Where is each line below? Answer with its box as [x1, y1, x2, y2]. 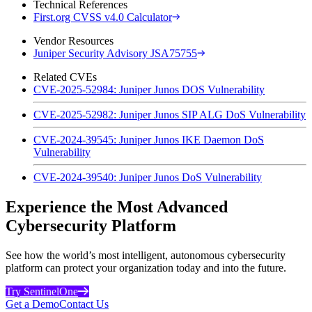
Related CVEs [33, 70, 97, 83]
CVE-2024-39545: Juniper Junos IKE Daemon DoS [33, 133, 264, 146]
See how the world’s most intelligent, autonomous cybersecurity [6, 249, 286, 261]
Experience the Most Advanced [6, 197, 228, 216]
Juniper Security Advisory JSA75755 [33, 47, 197, 59]
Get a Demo [6, 297, 59, 310]
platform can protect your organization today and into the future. [6, 261, 286, 274]
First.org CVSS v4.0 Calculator [33, 10, 172, 23]
